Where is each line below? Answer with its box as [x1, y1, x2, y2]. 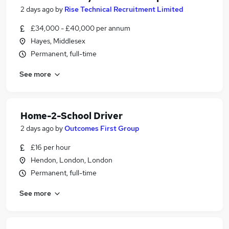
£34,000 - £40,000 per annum [31, 24, 130, 33]
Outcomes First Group [64, 124, 140, 133]
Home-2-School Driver [20, 110, 123, 122]
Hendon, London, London [31, 155, 112, 165]
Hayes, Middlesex [31, 36, 85, 45]
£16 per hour [31, 143, 71, 152]
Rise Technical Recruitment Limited [64, 5, 184, 14]
